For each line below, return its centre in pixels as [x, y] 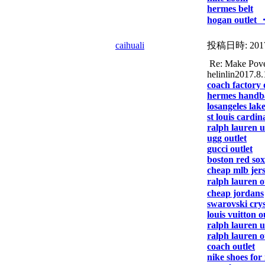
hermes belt [230, 9]
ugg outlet [227, 138]
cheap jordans [235, 193]
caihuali [130, 45]
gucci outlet [230, 149]
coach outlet [231, 246]
